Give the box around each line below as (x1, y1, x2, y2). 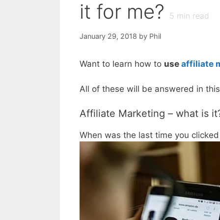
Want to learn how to (80, 59, 164, 69)
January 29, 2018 (80, 32, 137, 41)
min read (174, 11, 209, 21)
